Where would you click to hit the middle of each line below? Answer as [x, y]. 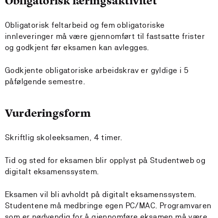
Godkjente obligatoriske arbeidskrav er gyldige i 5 [97, 70]
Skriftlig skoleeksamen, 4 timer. [64, 137]
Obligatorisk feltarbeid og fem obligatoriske [85, 25]
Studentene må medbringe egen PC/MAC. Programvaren [108, 206]
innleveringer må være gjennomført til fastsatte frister [105, 36]
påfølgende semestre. [45, 82]
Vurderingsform [48, 113]
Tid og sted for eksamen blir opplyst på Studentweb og [105, 160]
